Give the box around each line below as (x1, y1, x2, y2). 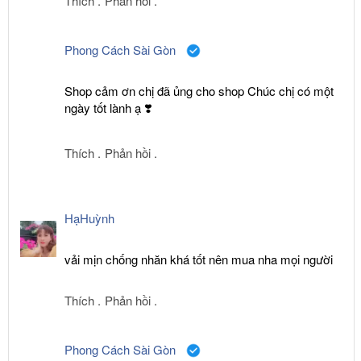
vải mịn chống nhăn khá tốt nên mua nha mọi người (64, 251, 336, 268)
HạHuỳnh (64, 210, 118, 227)
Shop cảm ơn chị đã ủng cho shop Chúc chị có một (64, 82, 334, 100)
